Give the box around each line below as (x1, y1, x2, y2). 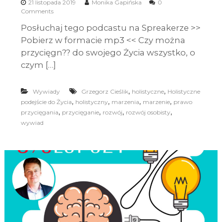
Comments (20, 7, 54, 15)
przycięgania (20, 109, 58, 116)
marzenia (111, 98, 139, 106)
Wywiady (32, 88, 60, 96)
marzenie (142, 98, 170, 106)
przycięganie (61, 109, 99, 116)
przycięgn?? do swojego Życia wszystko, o (20, 48, 195, 58)
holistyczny (75, 98, 108, 106)
